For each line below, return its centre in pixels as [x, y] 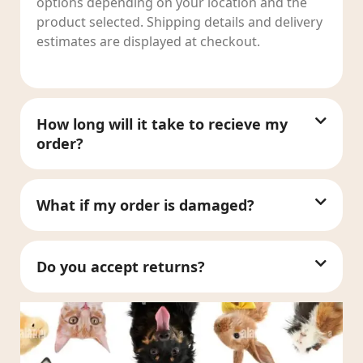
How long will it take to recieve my [162, 124]
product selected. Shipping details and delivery [179, 21]
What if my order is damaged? [145, 205]
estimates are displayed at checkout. [148, 41]
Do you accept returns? [121, 266]
